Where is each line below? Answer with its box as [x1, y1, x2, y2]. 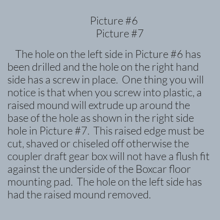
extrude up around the [88, 98, 190, 111]
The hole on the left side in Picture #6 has [7, 47, 201, 60]
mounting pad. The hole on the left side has [7, 175, 202, 188]
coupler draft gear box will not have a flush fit [7, 149, 210, 163]
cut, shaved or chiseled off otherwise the [7, 137, 189, 150]
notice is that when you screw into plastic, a [7, 85, 202, 99]
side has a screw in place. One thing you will [7, 73, 204, 86]
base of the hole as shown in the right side [7, 111, 194, 124]
